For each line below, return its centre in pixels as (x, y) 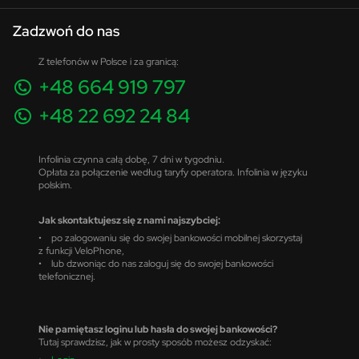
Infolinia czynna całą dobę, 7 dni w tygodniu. (131, 159)
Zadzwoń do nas (66, 31)
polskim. (55, 185)
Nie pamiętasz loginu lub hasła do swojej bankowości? (158, 329)
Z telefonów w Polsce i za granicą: (109, 61)
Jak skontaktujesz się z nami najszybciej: (129, 220)
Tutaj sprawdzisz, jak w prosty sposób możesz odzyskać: (155, 342)
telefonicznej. (67, 276)
